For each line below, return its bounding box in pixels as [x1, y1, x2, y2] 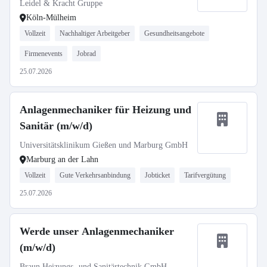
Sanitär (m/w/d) [20, 120, 92, 132]
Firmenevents [24, 49, 63, 58]
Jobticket [145, 171, 170, 179]
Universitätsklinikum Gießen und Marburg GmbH [20, 141, 188, 150]
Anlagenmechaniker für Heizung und [20, 104, 191, 116]
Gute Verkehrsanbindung [60, 171, 131, 179]
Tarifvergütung [184, 171, 226, 179]
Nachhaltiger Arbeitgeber [60, 29, 130, 38]
